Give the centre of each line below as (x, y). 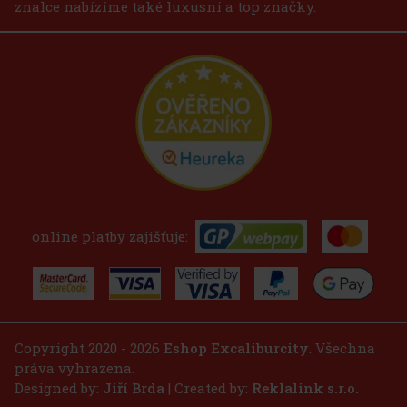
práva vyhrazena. (74, 367)
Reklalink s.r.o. (305, 387)
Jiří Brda (134, 387)
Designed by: (59, 387)
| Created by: (208, 387)
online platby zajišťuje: (110, 236)
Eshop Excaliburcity (236, 347)
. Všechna (342, 347)
